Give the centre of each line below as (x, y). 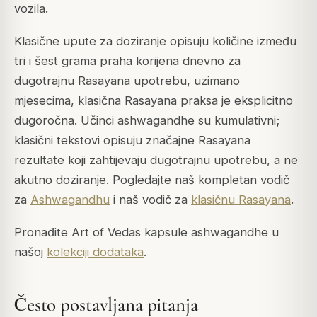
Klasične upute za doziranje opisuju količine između (155, 41)
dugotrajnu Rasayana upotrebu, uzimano (127, 81)
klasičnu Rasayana (241, 200)
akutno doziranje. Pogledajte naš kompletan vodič (152, 180)
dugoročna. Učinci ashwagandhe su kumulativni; (147, 121)
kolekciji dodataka (95, 252)
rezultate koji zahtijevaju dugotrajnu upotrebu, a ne (156, 160)
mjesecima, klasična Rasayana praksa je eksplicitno (154, 101)
